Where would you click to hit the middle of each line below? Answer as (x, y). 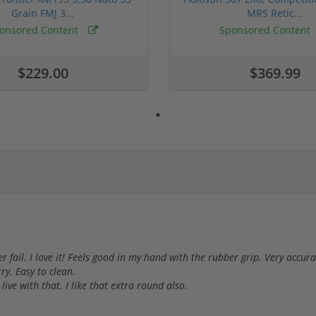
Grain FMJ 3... (43, 13)
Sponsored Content (266, 30)
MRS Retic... (275, 13)
